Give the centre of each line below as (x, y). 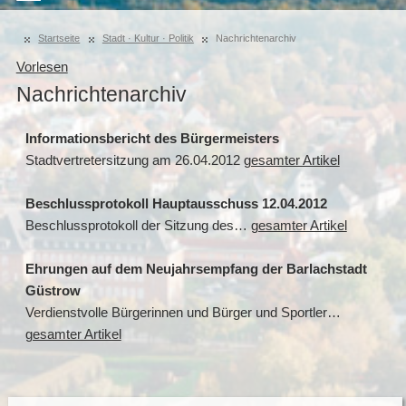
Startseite (59, 38)
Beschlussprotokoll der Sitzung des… (138, 226)
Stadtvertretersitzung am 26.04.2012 (134, 160)
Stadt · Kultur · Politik (148, 38)
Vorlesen (42, 67)
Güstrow (53, 291)
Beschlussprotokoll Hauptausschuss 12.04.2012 (176, 204)
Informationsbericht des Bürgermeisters (152, 139)
